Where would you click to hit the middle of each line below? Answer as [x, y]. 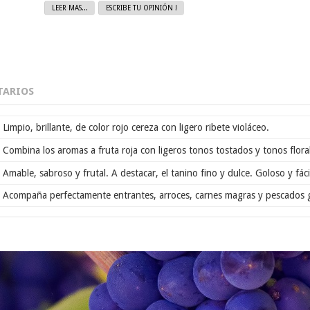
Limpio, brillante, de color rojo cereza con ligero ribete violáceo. [136, 127]
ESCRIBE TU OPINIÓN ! [142, 8]
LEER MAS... [70, 8]
